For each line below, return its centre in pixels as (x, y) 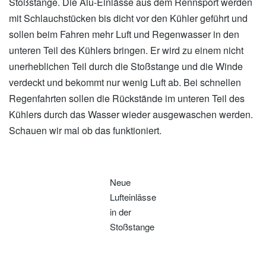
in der (121, 212)
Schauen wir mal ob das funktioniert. (85, 131)
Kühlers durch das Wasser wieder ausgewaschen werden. (131, 115)
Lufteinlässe (133, 197)
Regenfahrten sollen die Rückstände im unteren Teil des (127, 99)
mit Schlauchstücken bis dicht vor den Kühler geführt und (128, 18)
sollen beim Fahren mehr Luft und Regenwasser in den (124, 34)
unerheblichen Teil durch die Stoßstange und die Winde (126, 66)
